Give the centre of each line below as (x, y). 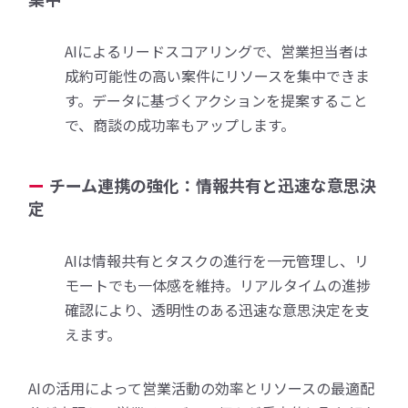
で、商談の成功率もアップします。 (180, 124)
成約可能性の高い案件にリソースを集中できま (218, 75)
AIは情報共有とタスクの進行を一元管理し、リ (217, 260)
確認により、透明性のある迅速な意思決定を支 (218, 309)
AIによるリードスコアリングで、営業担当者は (217, 51)
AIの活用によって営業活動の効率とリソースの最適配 (202, 388)
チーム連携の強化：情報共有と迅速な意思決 (213, 184)
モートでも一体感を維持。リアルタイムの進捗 (218, 285)
